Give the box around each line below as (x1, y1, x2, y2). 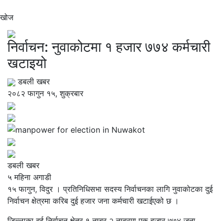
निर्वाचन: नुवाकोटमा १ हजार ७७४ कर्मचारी (7, 38, 210, 55)
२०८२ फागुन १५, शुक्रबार (7, 88, 83, 98)
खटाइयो (7, 54, 46, 72)
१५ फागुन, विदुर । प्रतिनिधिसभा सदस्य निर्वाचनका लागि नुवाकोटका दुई (7, 184, 213, 194)
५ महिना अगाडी (7, 172, 51, 182)
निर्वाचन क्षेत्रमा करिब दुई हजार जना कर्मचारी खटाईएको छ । (7, 195, 179, 206)
